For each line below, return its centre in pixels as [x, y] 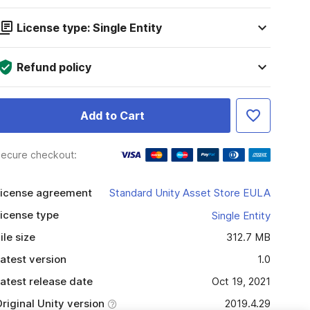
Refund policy [54, 67]
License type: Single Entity [89, 28]
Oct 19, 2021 [241, 281]
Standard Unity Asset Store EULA [190, 193]
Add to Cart [112, 116]
